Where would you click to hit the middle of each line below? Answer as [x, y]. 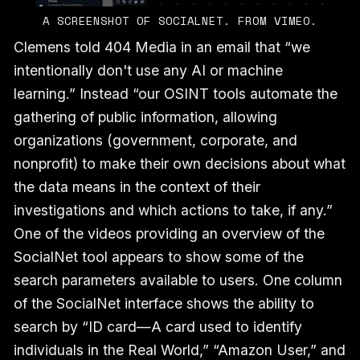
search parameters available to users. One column [178, 280]
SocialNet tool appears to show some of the [158, 256]
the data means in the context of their [137, 186]
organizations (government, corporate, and [155, 140]
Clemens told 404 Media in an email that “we [162, 47]
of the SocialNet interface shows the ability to [164, 303]
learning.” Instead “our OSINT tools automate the [175, 93]
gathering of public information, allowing [145, 117]
